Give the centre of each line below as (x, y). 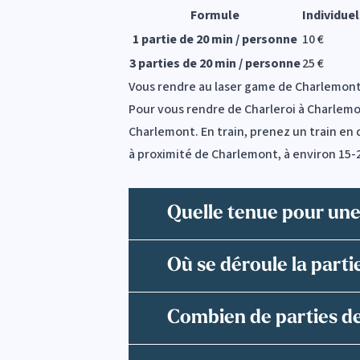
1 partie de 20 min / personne (215, 39)
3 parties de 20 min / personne (215, 63)
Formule (215, 15)
